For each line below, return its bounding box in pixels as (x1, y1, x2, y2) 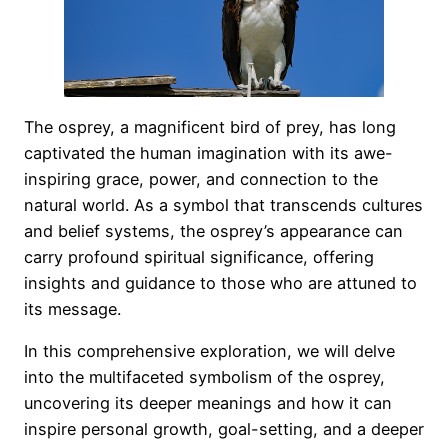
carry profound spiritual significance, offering (24, 246, 374, 267)
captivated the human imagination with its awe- (24, 142, 393, 163)
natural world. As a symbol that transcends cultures (24, 194, 423, 215)
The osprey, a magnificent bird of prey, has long (24, 116, 396, 137)
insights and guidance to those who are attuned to (24, 272, 417, 293)
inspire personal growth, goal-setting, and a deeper (24, 418, 424, 439)
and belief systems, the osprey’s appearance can (24, 220, 403, 241)
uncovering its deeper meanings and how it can (24, 392, 392, 413)
